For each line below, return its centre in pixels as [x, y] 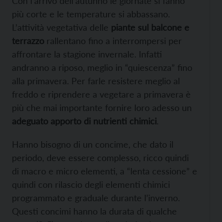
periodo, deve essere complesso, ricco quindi [100, 158]
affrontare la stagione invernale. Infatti [87, 54]
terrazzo [28, 41]
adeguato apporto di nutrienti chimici [84, 121]
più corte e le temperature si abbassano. [91, 14]
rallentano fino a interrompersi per [113, 41]
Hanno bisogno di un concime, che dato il [93, 144]
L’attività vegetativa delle [61, 28]
